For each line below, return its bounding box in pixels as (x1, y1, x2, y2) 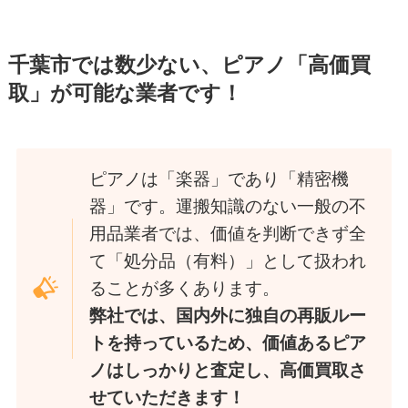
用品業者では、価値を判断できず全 (88, 223, 366, 243)
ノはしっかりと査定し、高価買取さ (88, 360, 366, 380)
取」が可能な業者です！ (7, 81, 242, 105)
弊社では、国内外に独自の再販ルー (88, 305, 366, 325)
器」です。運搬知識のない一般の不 (88, 196, 366, 216)
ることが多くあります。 (88, 278, 280, 298)
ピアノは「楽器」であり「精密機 (88, 168, 349, 189)
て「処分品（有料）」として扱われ (88, 250, 366, 270)
